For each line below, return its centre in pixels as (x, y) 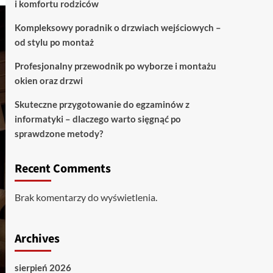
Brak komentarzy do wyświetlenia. (86, 197)
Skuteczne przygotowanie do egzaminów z (102, 104)
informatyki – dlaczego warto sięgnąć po (97, 119)
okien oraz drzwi (48, 80)
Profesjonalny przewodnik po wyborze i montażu (115, 66)
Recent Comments (62, 169)
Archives (37, 239)
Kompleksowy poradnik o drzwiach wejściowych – (118, 27)
